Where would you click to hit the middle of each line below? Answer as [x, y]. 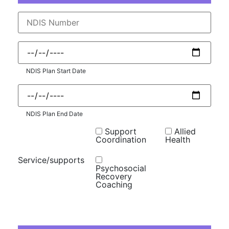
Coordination [121, 139]
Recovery [113, 176]
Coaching [114, 184]
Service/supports [51, 160]
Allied [185, 131]
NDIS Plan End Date [54, 113]
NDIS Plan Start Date [56, 71]
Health [177, 139]
